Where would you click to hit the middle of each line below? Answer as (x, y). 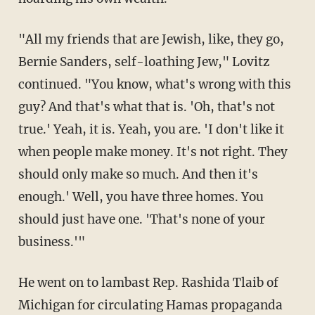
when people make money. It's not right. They (153, 152)
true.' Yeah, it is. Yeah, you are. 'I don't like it (151, 129)
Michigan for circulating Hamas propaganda (150, 305)
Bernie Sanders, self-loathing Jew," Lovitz (143, 62)
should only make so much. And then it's (138, 174)
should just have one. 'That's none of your (141, 219)
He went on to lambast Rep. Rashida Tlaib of (23, 282)
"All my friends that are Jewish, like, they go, (26, 39)
